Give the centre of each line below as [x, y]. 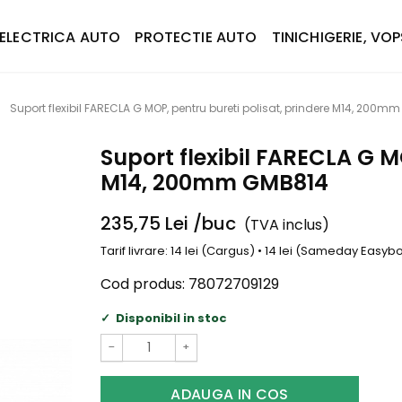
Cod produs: [143, 284]
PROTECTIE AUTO [196, 37]
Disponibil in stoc [171, 318]
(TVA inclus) [287, 225]
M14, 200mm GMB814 [214, 183]
